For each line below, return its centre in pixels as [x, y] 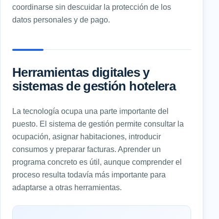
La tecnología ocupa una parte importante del [90, 111]
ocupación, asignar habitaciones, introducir [87, 136]
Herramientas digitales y [81, 72]
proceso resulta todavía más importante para [89, 174]
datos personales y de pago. [61, 19]
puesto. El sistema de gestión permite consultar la [98, 123]
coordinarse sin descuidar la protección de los [92, 7]
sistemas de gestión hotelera [94, 86]
